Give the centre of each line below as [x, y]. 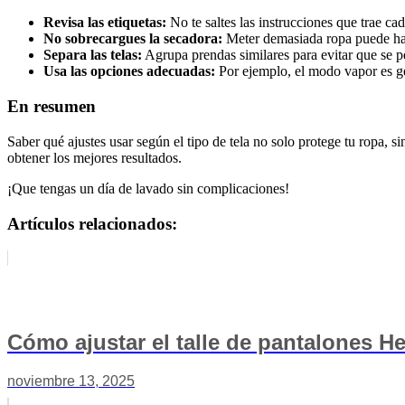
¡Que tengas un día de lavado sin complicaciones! [148, 188]
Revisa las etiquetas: [105, 23]
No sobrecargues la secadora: [133, 39]
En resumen [52, 107]
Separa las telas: [93, 55]
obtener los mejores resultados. [94, 157]
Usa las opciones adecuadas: [129, 71]
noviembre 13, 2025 [71, 381]
